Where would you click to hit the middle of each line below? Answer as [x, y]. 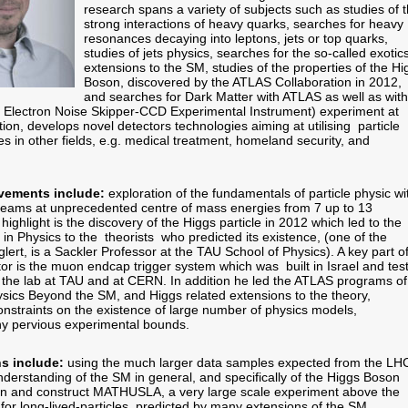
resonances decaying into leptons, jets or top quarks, [236, 38]
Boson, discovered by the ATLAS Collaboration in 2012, [243, 82]
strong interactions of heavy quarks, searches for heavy [244, 24]
